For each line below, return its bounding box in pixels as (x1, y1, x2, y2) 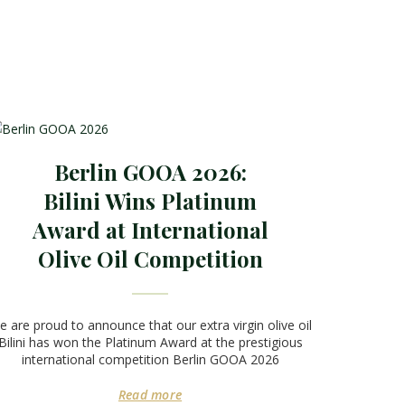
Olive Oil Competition (37, 244, 263, 274)
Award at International (32, 215, 268, 245)
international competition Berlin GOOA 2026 (21, 351, 279, 369)
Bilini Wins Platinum (43, 186, 257, 216)
